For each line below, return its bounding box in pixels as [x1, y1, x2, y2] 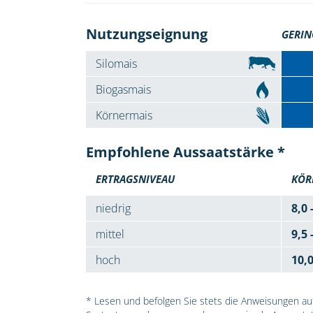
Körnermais [95, 108, 152, 124]
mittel [95, 226, 124, 242]
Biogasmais [95, 82, 151, 98]
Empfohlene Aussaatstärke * [85, 143, 285, 162]
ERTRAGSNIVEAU [95, 172, 175, 187]
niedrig [95, 201, 131, 217]
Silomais [95, 56, 137, 72]
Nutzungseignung [85, 24, 208, 44]
